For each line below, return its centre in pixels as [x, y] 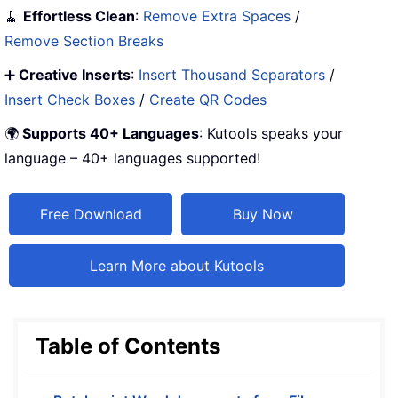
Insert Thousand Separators [232, 74]
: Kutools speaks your [271, 133]
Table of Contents [128, 346]
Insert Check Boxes [70, 99]
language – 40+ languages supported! [132, 158]
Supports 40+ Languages [109, 133]
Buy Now [263, 214]
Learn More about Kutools [177, 265]
